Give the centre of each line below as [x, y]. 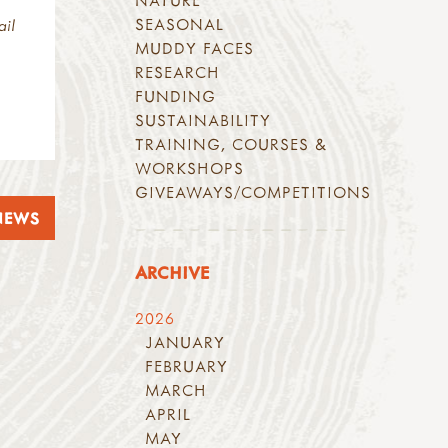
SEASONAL [180, 24]
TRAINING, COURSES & [231, 144]
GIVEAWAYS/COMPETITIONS [253, 192]
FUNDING [176, 96]
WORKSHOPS [190, 168]
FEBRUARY [187, 366]
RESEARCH [178, 72]
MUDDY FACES [195, 48]
